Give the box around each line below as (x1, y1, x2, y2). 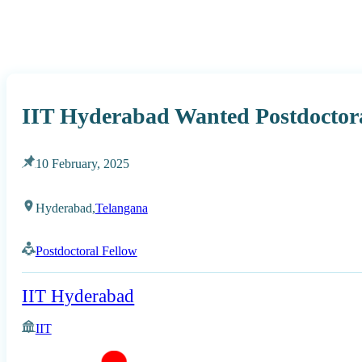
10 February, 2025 (35, 156, 129, 172)
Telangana (95, 200, 148, 216)
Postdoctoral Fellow (35, 242, 137, 259)
